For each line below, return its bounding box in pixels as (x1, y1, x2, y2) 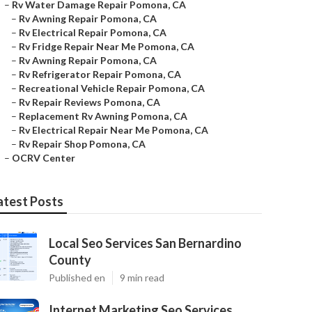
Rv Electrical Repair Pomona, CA (19, 26, 166, 38)
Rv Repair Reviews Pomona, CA (19, 96, 160, 108)
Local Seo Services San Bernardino (49, 235, 242, 251)
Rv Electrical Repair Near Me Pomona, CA (19, 124, 208, 136)
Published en (49, 272, 105, 283)
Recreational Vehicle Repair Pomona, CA (19, 82, 205, 94)
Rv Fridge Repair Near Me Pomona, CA (19, 40, 194, 52)
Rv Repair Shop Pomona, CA (19, 138, 146, 150)
